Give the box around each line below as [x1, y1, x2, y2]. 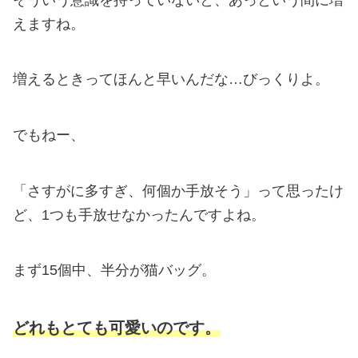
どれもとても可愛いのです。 [13, 318, 221, 336]
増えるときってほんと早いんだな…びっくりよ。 [13, 71, 329, 88]
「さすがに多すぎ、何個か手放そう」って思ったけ [13, 182, 344, 199]
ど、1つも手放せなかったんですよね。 [13, 206, 265, 223]
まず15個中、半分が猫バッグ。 [13, 262, 216, 279]
